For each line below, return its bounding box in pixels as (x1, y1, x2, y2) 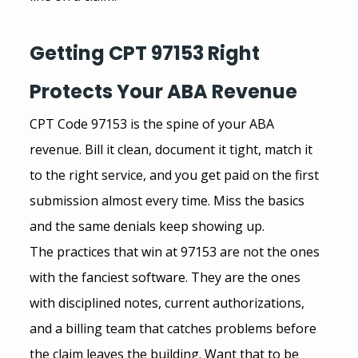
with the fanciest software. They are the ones (29, 268, 304, 286)
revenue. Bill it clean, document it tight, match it (29, 140, 316, 158)
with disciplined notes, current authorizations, (29, 293, 308, 312)
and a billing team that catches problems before (29, 319, 320, 337)
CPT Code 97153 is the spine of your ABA (29, 114, 277, 133)
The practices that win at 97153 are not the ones (29, 242, 323, 261)
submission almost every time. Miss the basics (29, 191, 308, 209)
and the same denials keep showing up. (29, 217, 265, 235)
